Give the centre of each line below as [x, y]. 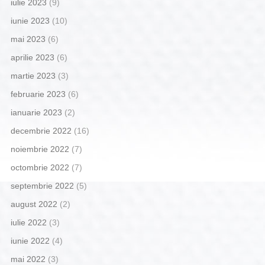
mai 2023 [28, 39]
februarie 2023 [38, 94]
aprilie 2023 [32, 58]
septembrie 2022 [42, 186]
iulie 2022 [28, 223]
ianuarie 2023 [36, 113]
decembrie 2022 [41, 131]
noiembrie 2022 [40, 149]
